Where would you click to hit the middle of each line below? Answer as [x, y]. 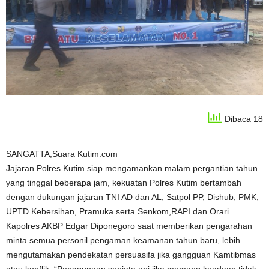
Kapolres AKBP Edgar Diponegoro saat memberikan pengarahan [129, 226]
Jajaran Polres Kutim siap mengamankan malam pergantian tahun [132, 168]
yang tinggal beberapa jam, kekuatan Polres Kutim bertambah [124, 183]
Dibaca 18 [243, 119]
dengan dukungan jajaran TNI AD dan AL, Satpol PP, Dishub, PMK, [132, 197]
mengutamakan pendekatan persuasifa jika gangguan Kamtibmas [131, 255]
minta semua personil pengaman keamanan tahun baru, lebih [123, 240]
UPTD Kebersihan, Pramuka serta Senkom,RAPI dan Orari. [119, 211]
